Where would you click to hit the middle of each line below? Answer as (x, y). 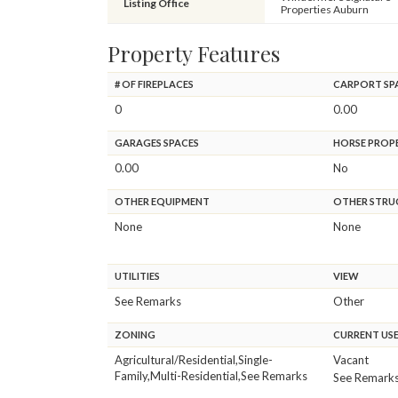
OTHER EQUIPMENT (162, 201)
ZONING (135, 334)
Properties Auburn (324, 9)
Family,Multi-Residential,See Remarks (211, 375)
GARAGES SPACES (157, 142)
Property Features (194, 53)
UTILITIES (137, 275)
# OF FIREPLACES (154, 84)
